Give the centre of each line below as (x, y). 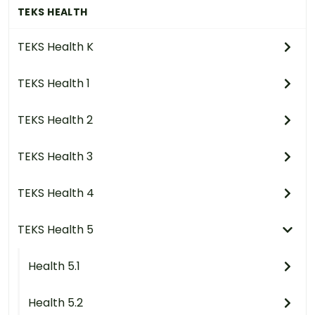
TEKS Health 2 (55, 120)
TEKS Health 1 (54, 83)
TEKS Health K (56, 46)
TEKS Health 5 (56, 229)
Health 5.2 (56, 302)
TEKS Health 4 (56, 193)
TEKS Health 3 (55, 156)
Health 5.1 (54, 266)
